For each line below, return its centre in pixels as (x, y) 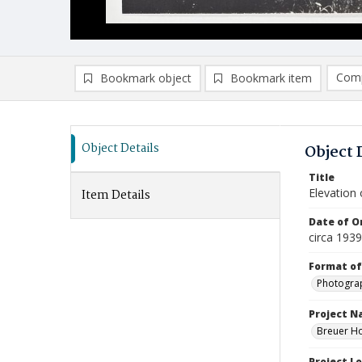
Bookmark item (271, 78)
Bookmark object (146, 78)
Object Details (120, 149)
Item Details (116, 196)
